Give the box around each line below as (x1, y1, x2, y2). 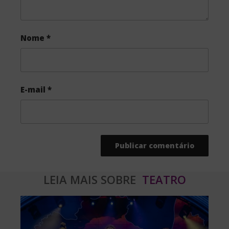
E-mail (20, 84, 48, 95)
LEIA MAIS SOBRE (43, 172, 139, 188)
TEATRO (139, 172, 186, 188)
